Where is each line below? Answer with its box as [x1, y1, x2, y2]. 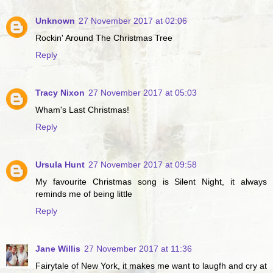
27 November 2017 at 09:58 [88, 159, 197, 169]
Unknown [35, 15, 75, 26]
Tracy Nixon [35, 87, 85, 97]
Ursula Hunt [35, 159, 85, 169]
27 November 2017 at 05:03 [88, 87, 197, 97]
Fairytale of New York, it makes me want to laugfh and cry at [35, 260, 267, 271]
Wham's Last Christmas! [35, 104, 129, 115]
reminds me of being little [35, 188, 132, 199]
